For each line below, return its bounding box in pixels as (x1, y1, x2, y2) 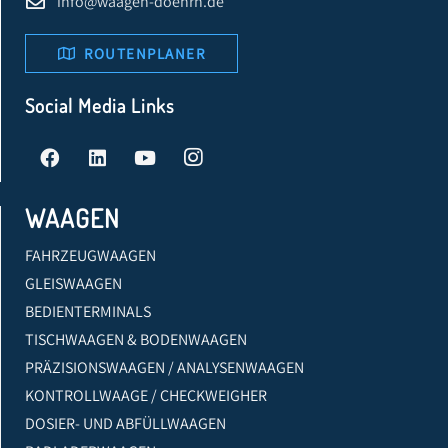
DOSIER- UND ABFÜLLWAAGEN (25, 413, 226, 435)
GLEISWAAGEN (25, 273, 122, 295)
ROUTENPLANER (84, 44, 205, 64)
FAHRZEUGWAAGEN (25, 245, 156, 267)
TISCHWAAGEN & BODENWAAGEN (25, 329, 247, 351)
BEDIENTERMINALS (25, 301, 151, 323)
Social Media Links (25, 93, 174, 119)
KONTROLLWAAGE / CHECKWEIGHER (25, 385, 267, 407)
